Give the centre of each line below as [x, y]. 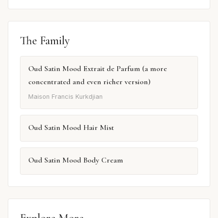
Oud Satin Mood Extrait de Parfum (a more [98, 68]
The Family [45, 40]
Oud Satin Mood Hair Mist [71, 128]
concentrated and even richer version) [89, 82]
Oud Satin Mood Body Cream [76, 160]
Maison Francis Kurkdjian [65, 97]
